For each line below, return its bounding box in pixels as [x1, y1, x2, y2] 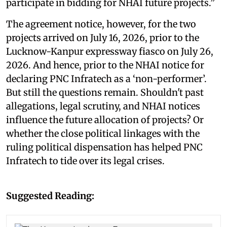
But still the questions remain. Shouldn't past [6, 87, 204, 99]
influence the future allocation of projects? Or [6, 114, 204, 126]
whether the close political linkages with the [6, 128, 200, 140]
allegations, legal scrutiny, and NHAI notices [6, 100, 200, 112]
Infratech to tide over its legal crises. [6, 155, 165, 167]
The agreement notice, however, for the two [6, 18, 196, 30]
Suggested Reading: [6, 190, 94, 202]
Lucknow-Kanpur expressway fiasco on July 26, [6, 46, 213, 58]
